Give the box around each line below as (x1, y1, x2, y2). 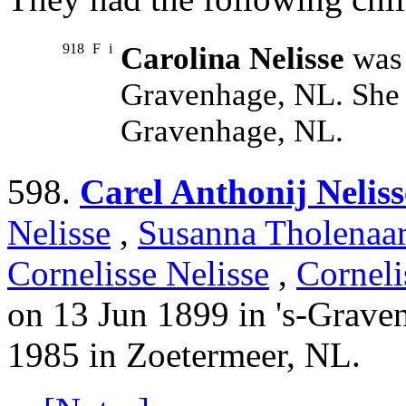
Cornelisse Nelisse (7, 254, 269, 294)
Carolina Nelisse (121, 41, 344, 77)
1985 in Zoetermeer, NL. (7, 335, 361, 375)
